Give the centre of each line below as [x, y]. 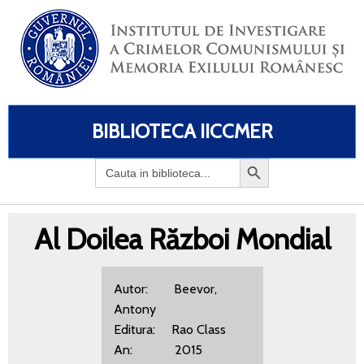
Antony [134, 309]
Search [113, 164]
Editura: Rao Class [169, 329]
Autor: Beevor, [165, 289]
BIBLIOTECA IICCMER [182, 131]
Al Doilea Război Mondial [182, 239]
